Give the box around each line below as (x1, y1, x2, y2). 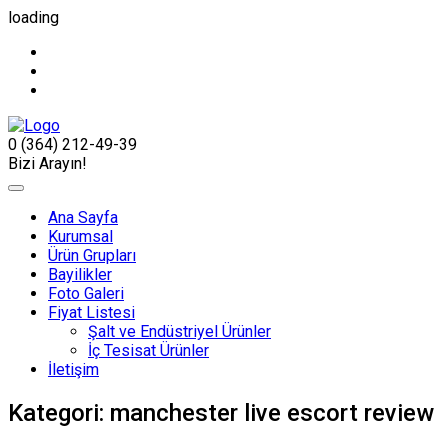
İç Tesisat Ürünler (88, 341, 209, 360)
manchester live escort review (110, 398, 434, 427)
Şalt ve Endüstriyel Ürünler (88, 322, 271, 341)
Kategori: (8, 398, 110, 427)
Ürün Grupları (48, 246, 136, 265)
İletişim (48, 360, 99, 379)
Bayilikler (48, 265, 112, 284)
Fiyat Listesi (48, 303, 135, 322)
